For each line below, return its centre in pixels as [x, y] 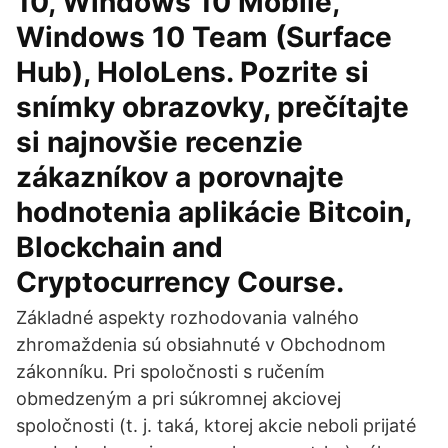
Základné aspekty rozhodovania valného [187, 317]
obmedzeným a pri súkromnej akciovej [178, 398]
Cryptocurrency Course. [180, 282]
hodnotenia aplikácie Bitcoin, [213, 212]
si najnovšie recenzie [159, 142]
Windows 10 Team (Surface [204, 37]
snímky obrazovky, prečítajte [212, 107]
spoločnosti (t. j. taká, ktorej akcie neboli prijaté [216, 425]
